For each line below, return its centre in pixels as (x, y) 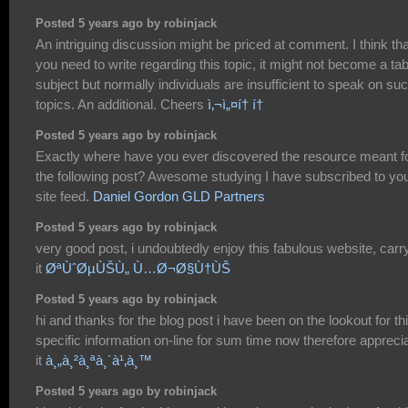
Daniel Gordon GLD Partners (179, 197)
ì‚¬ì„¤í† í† (237, 105)
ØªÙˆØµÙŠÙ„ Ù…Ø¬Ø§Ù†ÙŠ (138, 269)
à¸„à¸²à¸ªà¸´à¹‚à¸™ (99, 361)
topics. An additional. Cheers (122, 105)
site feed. (64, 197)
